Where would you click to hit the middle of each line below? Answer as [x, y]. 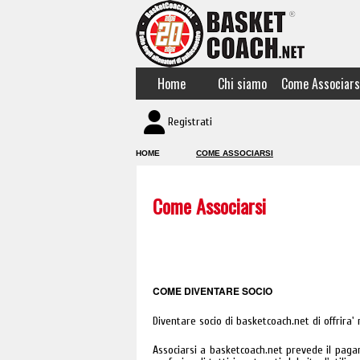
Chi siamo [242, 84]
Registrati [190, 122]
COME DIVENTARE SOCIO [213, 291]
